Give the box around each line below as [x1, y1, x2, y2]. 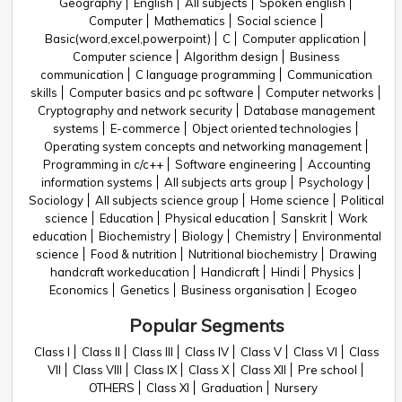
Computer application [242, 31, 360, 46]
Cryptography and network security [38, 103, 232, 118]
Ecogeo [315, 283, 357, 297]
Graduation [200, 380, 263, 395]
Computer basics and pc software [69, 85, 254, 100]
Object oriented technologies [192, 121, 352, 135]
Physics [311, 265, 354, 279]
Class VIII [73, 363, 122, 377]
